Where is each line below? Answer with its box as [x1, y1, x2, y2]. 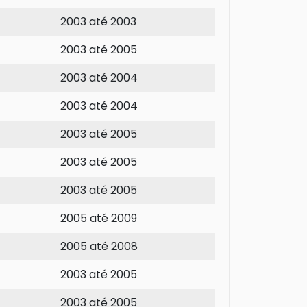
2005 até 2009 [60, 210, 137, 227]
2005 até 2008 [60, 238, 138, 255]
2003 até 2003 [60, 14, 136, 30]
